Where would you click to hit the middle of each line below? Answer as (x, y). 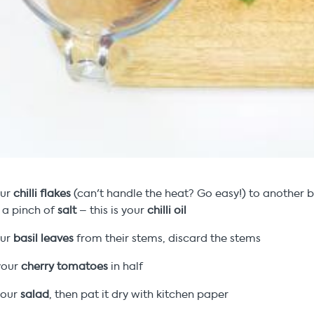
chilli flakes (44, 193)
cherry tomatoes (65, 266)
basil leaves (44, 238)
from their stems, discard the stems (169, 238)
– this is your (112, 210)
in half (127, 266)
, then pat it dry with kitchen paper (139, 294)
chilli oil (167, 210)
